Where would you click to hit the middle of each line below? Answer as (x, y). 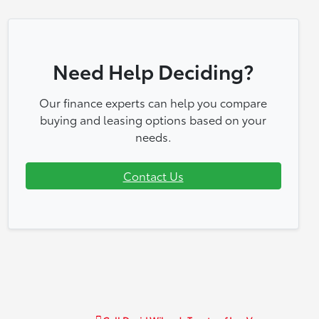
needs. (153, 136)
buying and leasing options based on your (153, 119)
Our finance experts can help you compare (153, 102)
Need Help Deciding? (153, 70)
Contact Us (153, 175)
